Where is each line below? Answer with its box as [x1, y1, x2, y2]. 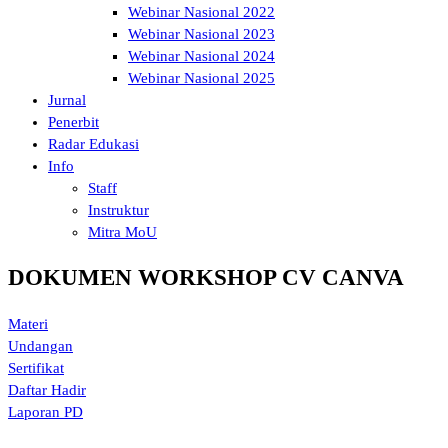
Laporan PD [8, 404, 83, 421]
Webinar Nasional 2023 [128, 25, 275, 42]
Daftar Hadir [8, 382, 86, 399]
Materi [8, 316, 48, 333]
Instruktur [88, 201, 149, 218]
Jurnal [48, 91, 86, 108]
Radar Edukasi [48, 135, 139, 152]
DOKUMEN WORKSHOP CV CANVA [8, 265, 404, 291]
